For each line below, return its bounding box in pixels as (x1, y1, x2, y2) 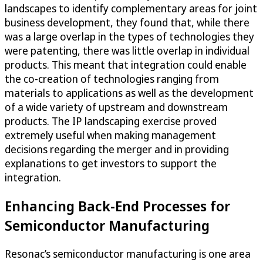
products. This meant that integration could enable (5, 58, 247, 72)
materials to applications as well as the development (5, 86, 254, 100)
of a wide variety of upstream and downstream (5, 100, 228, 114)
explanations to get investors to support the (5, 156, 217, 171)
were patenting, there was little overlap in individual (5, 43, 249, 58)
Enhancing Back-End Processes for (5, 196, 230, 216)
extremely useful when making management (5, 128, 216, 143)
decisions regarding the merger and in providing (5, 142, 229, 157)
